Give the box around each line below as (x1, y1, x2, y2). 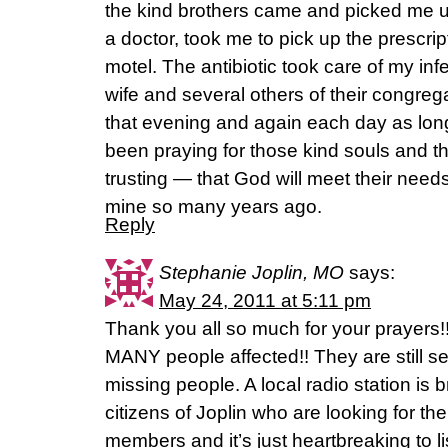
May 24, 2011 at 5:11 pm (159, 290, 371, 311)
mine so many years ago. (105, 196, 322, 217)
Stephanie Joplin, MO (159, 262, 344, 283)
